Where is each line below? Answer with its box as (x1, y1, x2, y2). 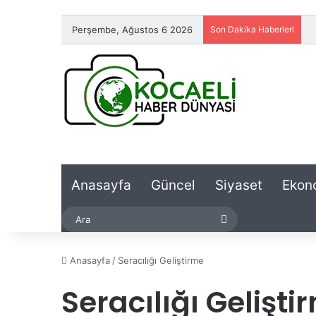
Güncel (151, 177, 195, 193)
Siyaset (215, 177, 262, 193)
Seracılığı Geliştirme (118, 255, 204, 266)
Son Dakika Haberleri (210, 24, 294, 35)
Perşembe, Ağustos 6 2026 (72, 24, 193, 35)
